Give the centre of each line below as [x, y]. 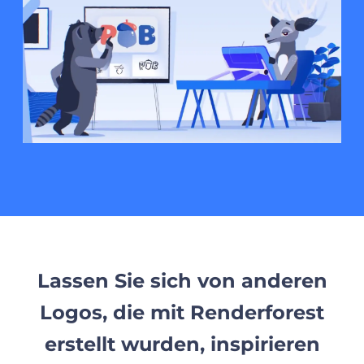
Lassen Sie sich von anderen [182, 280]
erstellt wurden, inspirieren [182, 344]
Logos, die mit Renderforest [182, 312]
